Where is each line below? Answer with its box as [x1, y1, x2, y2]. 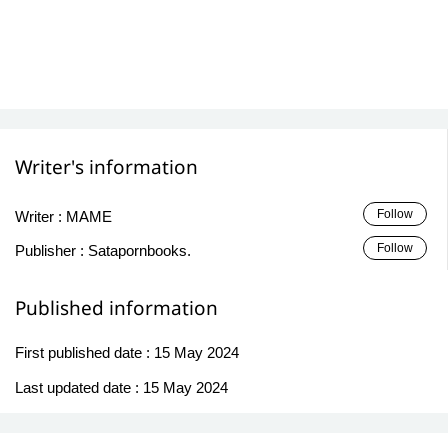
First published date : [15, 343, 154, 361]
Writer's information [15, 151, 198, 183]
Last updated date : [15, 378, 143, 396]
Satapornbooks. [88, 241, 191, 259]
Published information [15, 292, 218, 324]
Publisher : [15, 241, 88, 259]
